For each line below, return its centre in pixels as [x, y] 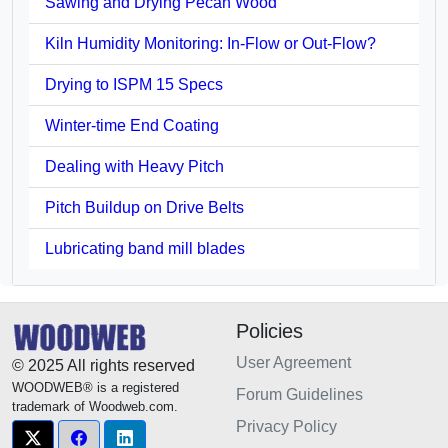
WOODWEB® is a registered [95, 387]
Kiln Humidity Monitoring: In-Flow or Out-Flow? [210, 43]
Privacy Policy [286, 426]
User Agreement [293, 362]
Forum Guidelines [299, 394]
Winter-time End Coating [132, 125]
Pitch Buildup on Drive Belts [144, 207]
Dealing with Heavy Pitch [134, 166]
